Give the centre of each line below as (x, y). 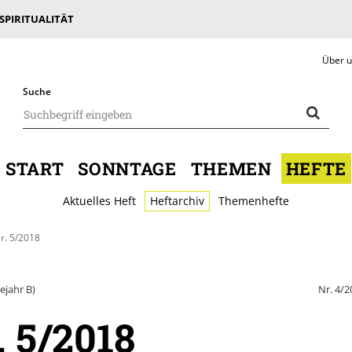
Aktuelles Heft (99, 201)
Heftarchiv (177, 201)
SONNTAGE (127, 169)
